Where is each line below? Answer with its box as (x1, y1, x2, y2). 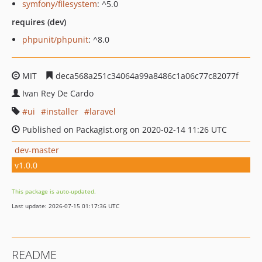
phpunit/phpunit (22, 34, 88, 45)
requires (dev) (12, 16, 66, 27)
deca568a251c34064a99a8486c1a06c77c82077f (53, 70, 239, 81)
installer (46, 106, 78, 117)
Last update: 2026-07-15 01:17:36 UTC (12, 202, 119, 210)
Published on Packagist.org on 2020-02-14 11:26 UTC (20, 124, 227, 135)
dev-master (15, 144, 59, 156)
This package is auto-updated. (12, 187, 96, 195)
